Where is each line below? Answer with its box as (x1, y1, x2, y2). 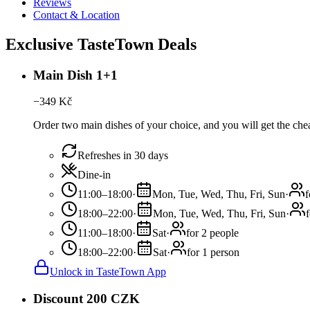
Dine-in (77, 169, 111, 181)
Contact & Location (33, 8, 120, 21)
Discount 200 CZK (33, 291, 140, 307)
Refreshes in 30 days (77, 149, 168, 162)
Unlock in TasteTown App (50, 266, 166, 278)
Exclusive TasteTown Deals (6, 35, 197, 53)
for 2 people (186, 227, 239, 239)
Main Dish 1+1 (33, 67, 118, 82)
